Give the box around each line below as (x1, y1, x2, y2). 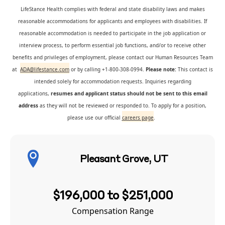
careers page (122, 114, 154, 121)
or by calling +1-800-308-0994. (71, 66, 146, 73)
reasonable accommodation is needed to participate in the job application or (19, 30, 206, 37)
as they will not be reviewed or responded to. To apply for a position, (38, 102, 206, 109)
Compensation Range (71, 205, 154, 216)
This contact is (176, 66, 213, 73)
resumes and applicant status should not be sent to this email (49, 90, 207, 97)
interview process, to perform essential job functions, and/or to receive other (19, 42, 206, 49)
